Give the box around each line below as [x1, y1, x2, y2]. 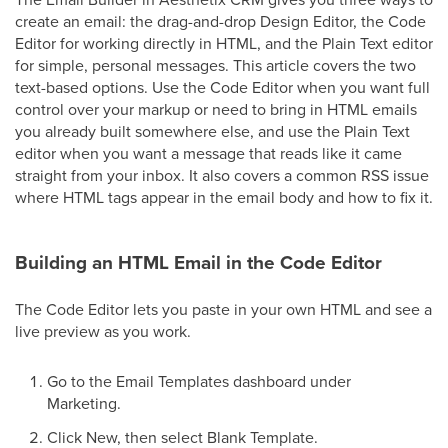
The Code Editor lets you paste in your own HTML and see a [15, 298, 432, 320]
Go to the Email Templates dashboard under [47, 370, 351, 392]
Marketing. [47, 392, 121, 414]
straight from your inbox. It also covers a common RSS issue [15, 164, 429, 186]
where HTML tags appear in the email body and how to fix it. [15, 186, 433, 208]
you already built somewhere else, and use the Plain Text [15, 120, 410, 142]
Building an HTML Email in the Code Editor [15, 248, 382, 277]
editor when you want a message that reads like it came [15, 142, 402, 164]
